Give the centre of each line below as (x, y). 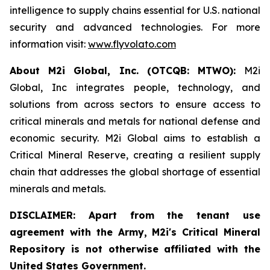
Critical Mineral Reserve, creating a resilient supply (135, 155)
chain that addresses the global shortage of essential (135, 172)
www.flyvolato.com (132, 44)
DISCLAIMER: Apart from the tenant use (135, 215)
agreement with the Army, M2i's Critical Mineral (135, 232)
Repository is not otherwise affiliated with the (135, 249)
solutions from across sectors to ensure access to (135, 104)
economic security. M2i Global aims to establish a (135, 138)
